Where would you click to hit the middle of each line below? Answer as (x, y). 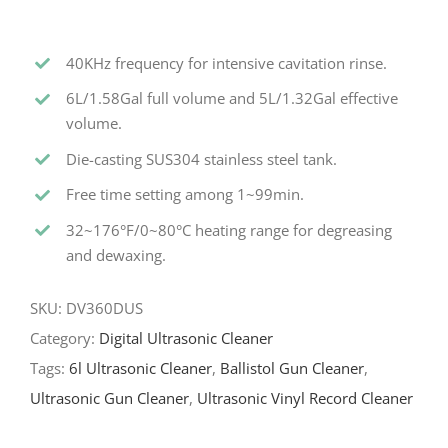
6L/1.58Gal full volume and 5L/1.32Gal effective (232, 98)
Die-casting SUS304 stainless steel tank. (201, 158)
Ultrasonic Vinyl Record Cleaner (305, 398)
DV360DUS (104, 308)
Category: (64, 338)
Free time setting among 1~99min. (185, 194)
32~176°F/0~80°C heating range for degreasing (229, 229)
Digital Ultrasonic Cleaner (186, 338)
